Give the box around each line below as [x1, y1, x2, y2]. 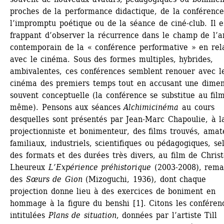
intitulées [10, 210, 48, 220]
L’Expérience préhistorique [48, 162, 151, 172]
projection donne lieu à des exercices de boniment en [10, 186, 215, 196]
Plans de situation [48, 210, 116, 220]
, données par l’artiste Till [116, 210, 217, 220]
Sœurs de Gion [25, 174, 82, 184]
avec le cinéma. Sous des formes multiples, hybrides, [10, 54, 213, 64]
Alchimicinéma [123, 102, 179, 112]
